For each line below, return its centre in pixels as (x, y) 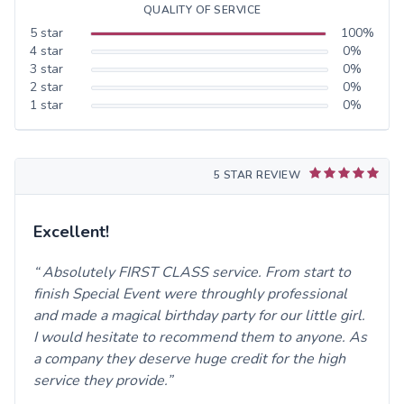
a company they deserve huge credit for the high (189, 359)
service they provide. (100, 381)
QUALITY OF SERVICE (202, 10)
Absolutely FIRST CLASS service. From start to (195, 273)
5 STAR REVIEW (257, 175)
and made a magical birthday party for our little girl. (199, 316)
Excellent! (71, 232)
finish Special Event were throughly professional (190, 294)
